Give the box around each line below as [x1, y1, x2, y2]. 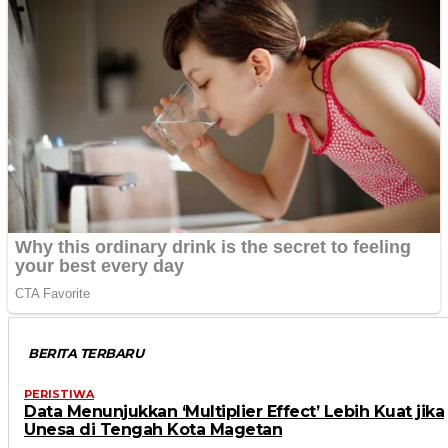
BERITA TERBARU [28, 344, 143, 361]
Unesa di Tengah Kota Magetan [24, 419, 282, 439]
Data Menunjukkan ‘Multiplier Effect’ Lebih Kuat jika [24, 401, 444, 421]
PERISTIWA [24, 386, 94, 401]
